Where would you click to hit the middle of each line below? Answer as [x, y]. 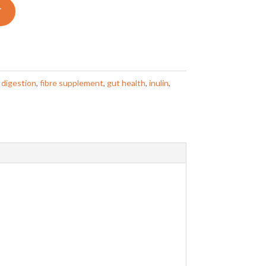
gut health [126, 83]
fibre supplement [71, 83]
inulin [159, 83]
